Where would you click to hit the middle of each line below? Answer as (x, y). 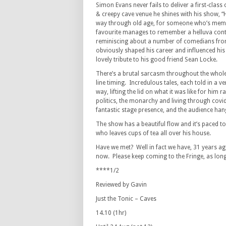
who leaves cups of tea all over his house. (153, 133)
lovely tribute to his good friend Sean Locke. (157, 60)
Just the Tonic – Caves (126, 199)
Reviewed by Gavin (121, 185)
